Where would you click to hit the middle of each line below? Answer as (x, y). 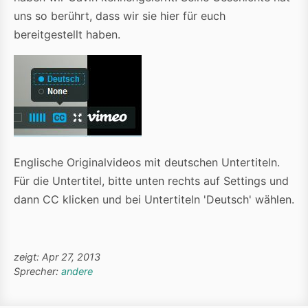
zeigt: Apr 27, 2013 (57, 257)
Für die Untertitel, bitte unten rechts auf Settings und (151, 181)
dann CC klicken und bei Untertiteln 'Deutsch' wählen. (154, 200)
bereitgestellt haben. (67, 35)
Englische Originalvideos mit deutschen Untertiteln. (147, 163)
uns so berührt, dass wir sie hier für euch (120, 16)
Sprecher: (37, 272)
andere (77, 272)
